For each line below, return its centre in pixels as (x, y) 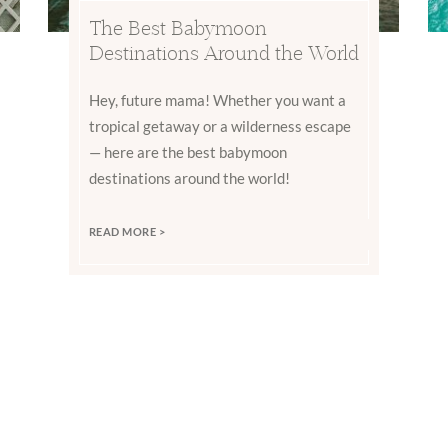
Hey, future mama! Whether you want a (217, 100)
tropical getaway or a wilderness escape (219, 126)
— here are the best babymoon (187, 152)
